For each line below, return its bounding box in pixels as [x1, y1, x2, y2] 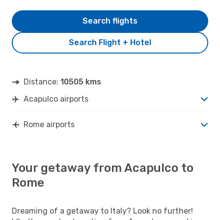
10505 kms [60, 77, 101, 86]
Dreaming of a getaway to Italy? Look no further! [12, 206, 193, 216]
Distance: [24, 77, 60, 86]
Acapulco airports [24, 94, 88, 104]
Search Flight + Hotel [69, 37, 151, 47]
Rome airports [24, 119, 75, 129]
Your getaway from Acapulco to [12, 161, 193, 175]
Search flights [82, 16, 137, 26]
